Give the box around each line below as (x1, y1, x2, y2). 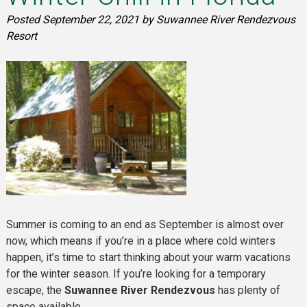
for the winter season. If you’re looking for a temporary (5, 267, 266, 280)
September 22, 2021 (42, 12, 139, 26)
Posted (5, 12, 42, 26)
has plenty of (214, 283, 280, 297)
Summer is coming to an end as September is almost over (5, 217, 284, 231)
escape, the (5, 283, 64, 297)
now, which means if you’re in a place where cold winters (5, 234, 275, 247)
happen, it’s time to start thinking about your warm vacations (5, 250, 291, 264)
